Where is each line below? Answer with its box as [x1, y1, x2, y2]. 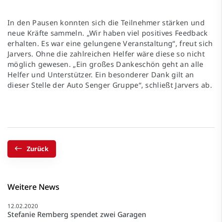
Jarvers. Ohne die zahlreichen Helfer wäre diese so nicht [7, 49, 205, 58]
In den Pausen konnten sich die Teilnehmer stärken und [7, 17, 205, 27]
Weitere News [7, 181, 59, 192]
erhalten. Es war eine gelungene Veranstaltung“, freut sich [7, 38, 213, 48]
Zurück [27, 144, 49, 153]
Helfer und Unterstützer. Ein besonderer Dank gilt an [7, 69, 194, 79]
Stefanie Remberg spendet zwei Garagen [7, 209, 146, 219]
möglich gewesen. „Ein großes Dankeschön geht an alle [7, 59, 204, 69]
